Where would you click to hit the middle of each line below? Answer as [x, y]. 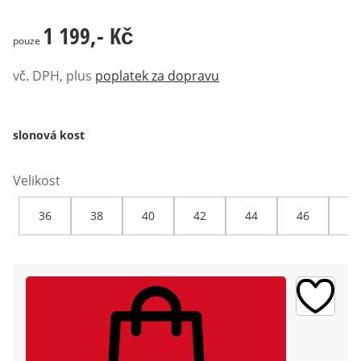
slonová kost [49, 135]
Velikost [37, 181]
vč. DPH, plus [52, 76]
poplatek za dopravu [157, 76]
